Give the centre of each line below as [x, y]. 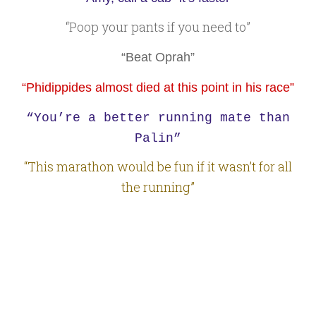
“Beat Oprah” [158, 57]
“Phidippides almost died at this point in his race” [158, 87]
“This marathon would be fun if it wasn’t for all [158, 167]
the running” [158, 187]
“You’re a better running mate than [158, 117]
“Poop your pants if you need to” [158, 26]
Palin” [158, 138]
